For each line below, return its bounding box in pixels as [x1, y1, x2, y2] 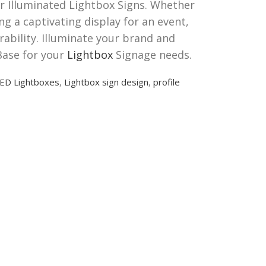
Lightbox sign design [64, 75, 148, 88]
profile [153, 75, 180, 88]
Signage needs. [113, 47, 192, 62]
